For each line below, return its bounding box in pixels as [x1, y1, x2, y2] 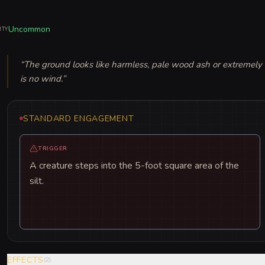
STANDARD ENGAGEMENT [23, 112, 134, 124]
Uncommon [8, 23, 50, 35]
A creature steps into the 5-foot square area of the [30, 159, 239, 172]
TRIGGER [38, 144, 67, 153]
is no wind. [20, 72, 62, 85]
